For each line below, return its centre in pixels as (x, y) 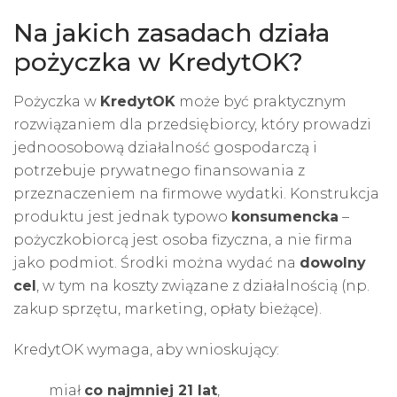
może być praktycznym (261, 101)
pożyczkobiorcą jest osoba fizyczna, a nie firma (183, 239)
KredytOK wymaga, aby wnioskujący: (146, 349)
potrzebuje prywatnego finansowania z (159, 170)
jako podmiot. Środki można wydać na (156, 262)
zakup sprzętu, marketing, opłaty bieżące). (167, 308)
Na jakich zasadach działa (171, 32)
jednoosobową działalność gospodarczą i (165, 147)
